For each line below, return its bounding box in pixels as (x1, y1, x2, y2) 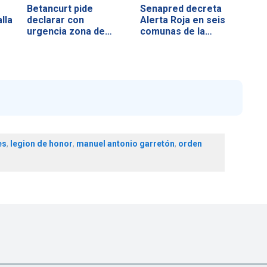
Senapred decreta (139, 2, 222, 14)
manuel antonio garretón (76, 139, 175, 149)
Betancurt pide (27, 2, 94, 14)
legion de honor (10, 139, 73, 149)
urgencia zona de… (27, 25, 113, 37)
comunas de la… (139, 25, 212, 37)
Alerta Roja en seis (139, 14, 225, 26)
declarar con (27, 14, 85, 26)
